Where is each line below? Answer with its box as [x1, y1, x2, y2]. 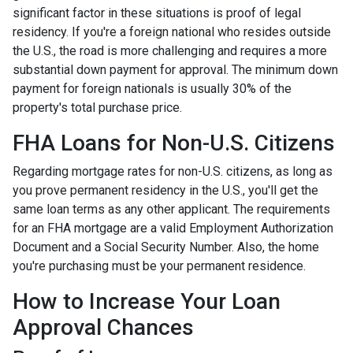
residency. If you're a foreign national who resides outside [13, 24, 331, 39]
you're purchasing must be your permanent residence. [13, 258, 306, 273]
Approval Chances [13, 314, 194, 340]
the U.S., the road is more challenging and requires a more [13, 43, 327, 58]
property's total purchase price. [13, 99, 182, 115]
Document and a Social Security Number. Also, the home [13, 239, 319, 255]
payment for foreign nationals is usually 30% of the [13, 80, 292, 96]
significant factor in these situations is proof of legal [13, 5, 301, 20]
